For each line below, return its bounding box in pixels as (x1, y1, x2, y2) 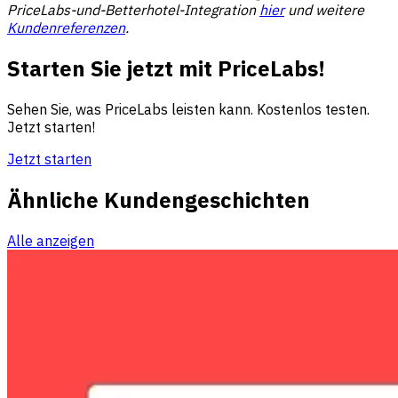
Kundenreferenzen (7, 18, 125, 36)
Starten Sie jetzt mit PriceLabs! (7, 53, 325, 83)
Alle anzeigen (7, 231, 94, 250)
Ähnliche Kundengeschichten (7, 185, 310, 214)
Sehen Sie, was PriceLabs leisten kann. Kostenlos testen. (7, 99, 370, 118)
